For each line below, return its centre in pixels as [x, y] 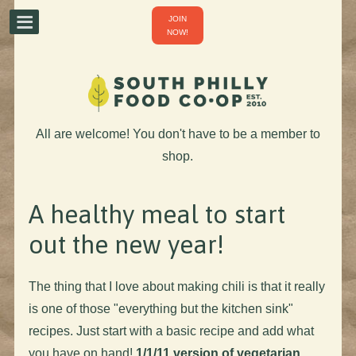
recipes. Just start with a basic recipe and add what [171, 331]
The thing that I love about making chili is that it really [176, 286]
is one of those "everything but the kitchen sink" [161, 308]
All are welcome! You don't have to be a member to [178, 133]
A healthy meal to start [157, 214]
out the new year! [126, 244]
